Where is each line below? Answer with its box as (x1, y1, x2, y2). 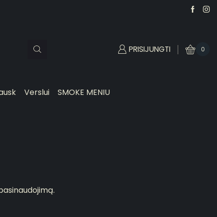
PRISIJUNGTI (129, 44, 171, 54)
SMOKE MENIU (58, 87, 110, 98)
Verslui (24, 87, 50, 98)
